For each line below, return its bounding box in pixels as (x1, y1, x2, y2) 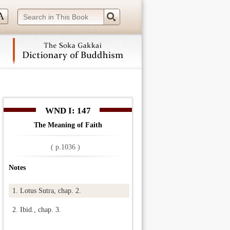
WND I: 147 (45, 106, 91, 116)
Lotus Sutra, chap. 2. (20, 187, 81, 195)
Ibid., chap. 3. (20, 206, 61, 214)
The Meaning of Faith (33, 121, 102, 129)
